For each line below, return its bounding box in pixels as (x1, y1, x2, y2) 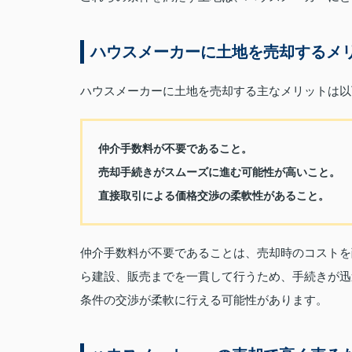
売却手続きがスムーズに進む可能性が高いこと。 (98, 166, 340, 178)
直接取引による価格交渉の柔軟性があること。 (98, 189, 329, 202)
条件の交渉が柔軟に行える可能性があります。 (80, 293, 328, 306)
